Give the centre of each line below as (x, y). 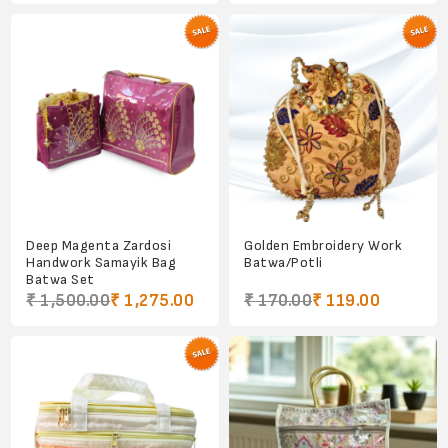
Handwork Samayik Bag (101, 262)
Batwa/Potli (283, 262)
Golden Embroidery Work (323, 245)
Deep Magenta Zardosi (99, 245)
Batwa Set (60, 279)
